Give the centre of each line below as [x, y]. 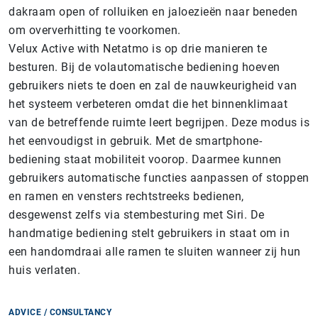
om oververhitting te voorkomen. [95, 30]
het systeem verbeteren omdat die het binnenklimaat [148, 104]
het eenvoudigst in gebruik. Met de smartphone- [135, 141]
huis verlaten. [44, 270]
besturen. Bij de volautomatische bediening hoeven [144, 67]
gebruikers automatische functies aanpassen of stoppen [159, 178]
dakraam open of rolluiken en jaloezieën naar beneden [153, 12]
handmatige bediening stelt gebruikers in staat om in [149, 233]
